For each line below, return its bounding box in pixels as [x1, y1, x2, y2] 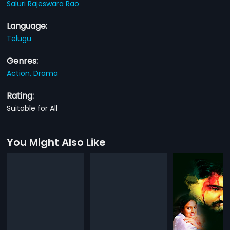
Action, [7, 68, 34, 79]
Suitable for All [7, 103, 58, 113]
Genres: [7, 54, 39, 67]
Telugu [7, 33, 32, 44]
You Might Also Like [7, 135, 106, 149]
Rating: [7, 89, 34, 102]
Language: [7, 20, 48, 32]
